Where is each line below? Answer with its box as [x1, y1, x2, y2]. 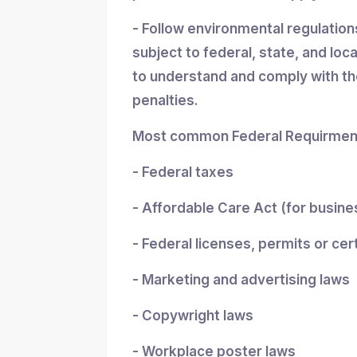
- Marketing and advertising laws [132, 272, 350, 288]
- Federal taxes [132, 164, 233, 180]
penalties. [132, 92, 198, 108]
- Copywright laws [132, 308, 253, 324]
